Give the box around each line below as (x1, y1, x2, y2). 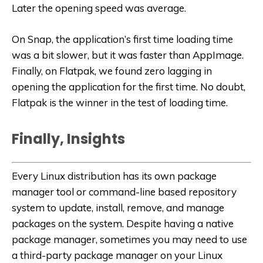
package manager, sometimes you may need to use (12, 233, 247, 246)
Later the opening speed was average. (12, 1, 186, 14)
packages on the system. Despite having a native (12, 217, 234, 230)
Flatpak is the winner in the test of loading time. (12, 96, 228, 109)
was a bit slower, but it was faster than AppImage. (12, 48, 244, 61)
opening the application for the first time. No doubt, (12, 80, 245, 93)
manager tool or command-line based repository (12, 186, 237, 198)
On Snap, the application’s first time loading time (12, 32, 233, 45)
